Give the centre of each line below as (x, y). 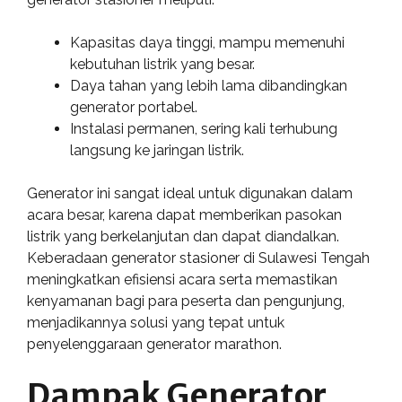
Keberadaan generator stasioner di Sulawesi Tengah (198, 258)
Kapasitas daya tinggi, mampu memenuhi (207, 43)
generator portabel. (134, 107)
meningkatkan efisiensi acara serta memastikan (182, 280)
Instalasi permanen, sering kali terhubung (204, 129)
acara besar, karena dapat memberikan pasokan (184, 215)
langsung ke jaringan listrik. (157, 150)
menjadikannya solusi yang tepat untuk (156, 323)
